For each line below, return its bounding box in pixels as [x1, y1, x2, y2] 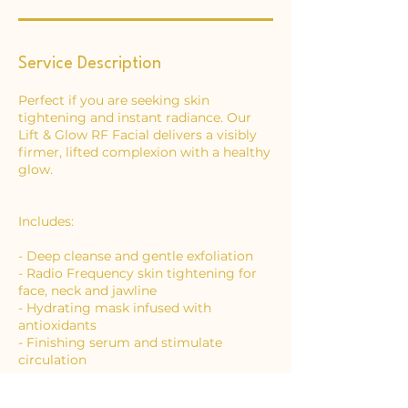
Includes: [18, 213, 74, 230]
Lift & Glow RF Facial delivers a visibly [18, 127, 257, 144]
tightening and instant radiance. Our [18, 109, 251, 127]
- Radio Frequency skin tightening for [18, 265, 257, 282]
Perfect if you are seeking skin [18, 92, 209, 109]
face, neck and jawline [18, 282, 157, 300]
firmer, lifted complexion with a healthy [18, 144, 270, 161]
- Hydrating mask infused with [18, 300, 211, 317]
